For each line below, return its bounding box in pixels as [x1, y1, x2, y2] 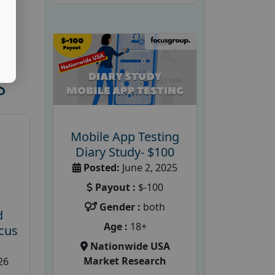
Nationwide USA [90, 239, 170, 253]
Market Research [83, 254, 166, 268]
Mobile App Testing [71, 128, 179, 145]
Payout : [95, 180, 136, 194]
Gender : [99, 200, 141, 214]
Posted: [83, 161, 120, 174]
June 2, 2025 [120, 161, 177, 174]
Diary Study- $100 [76, 144, 174, 160]
